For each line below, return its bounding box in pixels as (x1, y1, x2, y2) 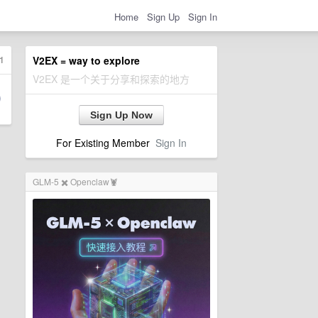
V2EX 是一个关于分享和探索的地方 (33, 72, 190, 86)
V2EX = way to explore (33, 53, 140, 67)
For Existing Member (56, 136, 155, 150)
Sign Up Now (90, 109, 153, 121)
